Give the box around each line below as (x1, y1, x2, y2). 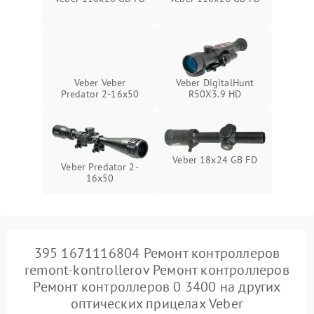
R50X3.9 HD (188, 88, 242, 100)
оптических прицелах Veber (71, 294, 243, 313)
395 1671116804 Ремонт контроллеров (34, 244, 280, 262)
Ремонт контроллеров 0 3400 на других (33, 278, 281, 296)
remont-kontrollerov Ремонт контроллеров (25, 261, 289, 279)
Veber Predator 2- (61, 161, 139, 173)
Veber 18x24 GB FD (172, 153, 257, 166)
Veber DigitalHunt (175, 76, 254, 89)
